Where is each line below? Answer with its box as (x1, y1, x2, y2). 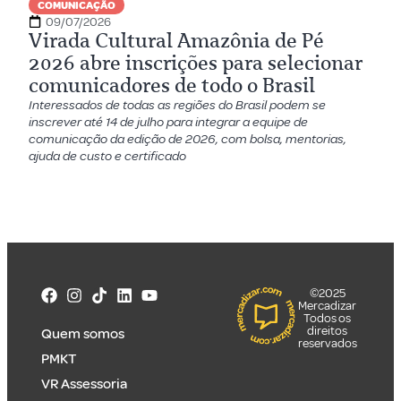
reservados (297, 335, 357, 351)
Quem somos (41, 324, 125, 343)
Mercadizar (298, 297, 357, 313)
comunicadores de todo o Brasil (29, 73, 316, 98)
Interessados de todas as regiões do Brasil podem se (29, 96, 327, 114)
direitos (307, 322, 348, 338)
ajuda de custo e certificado (29, 147, 187, 165)
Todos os (303, 310, 352, 326)
